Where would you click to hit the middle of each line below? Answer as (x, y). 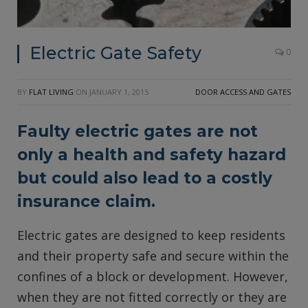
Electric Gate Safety (115, 53)
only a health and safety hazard (152, 155)
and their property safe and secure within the (153, 256)
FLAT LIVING (51, 92)
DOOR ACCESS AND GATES (243, 92)
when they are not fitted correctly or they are (152, 297)
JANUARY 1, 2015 (119, 92)
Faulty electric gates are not (137, 131)
